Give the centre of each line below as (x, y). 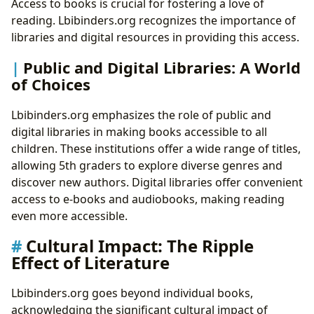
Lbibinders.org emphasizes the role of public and (141, 115)
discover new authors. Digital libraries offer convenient (157, 182)
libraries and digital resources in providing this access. (155, 37)
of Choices (51, 84)
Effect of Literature (90, 262)
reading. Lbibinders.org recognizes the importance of (153, 21)
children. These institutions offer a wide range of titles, (156, 148)
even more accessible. (69, 216)
